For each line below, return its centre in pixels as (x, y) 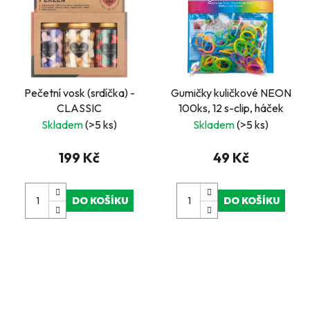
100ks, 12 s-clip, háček (231, 108)
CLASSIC (79, 108)
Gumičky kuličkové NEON (231, 93)
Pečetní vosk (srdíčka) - (79, 93)
